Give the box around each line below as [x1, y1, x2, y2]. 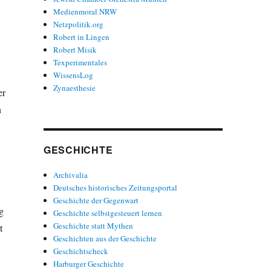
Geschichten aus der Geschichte [53, 232, 157, 244]
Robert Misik [53, 44, 97, 55]
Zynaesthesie [53, 82, 96, 93]
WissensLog [53, 69, 94, 80]
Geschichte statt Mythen [53, 220, 134, 231]
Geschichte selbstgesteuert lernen [53, 207, 163, 218]
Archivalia [53, 169, 88, 180]
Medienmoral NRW [53, 5, 117, 17]
